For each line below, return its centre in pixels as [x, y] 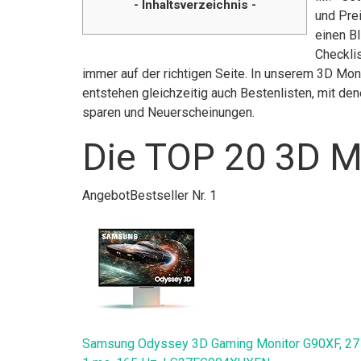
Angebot [106, 195]
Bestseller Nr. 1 [173, 195]
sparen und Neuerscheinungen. [168, 112]
